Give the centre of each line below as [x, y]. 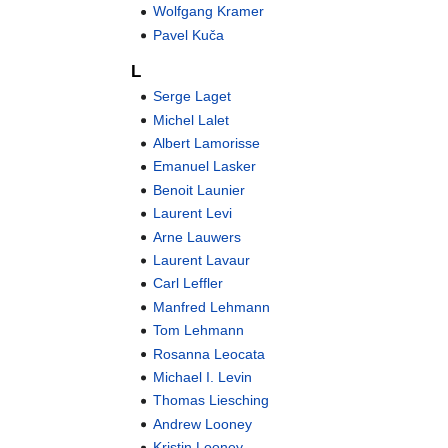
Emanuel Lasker [205, 166]
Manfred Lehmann [212, 306]
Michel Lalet [191, 119]
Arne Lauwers [197, 236]
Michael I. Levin [203, 376]
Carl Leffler [188, 283]
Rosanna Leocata [209, 353]
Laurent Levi [193, 213]
